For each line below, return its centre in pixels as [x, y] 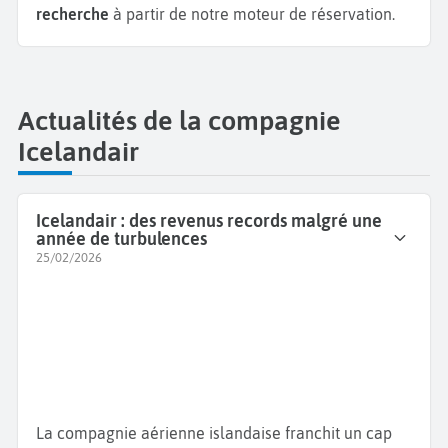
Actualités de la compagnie [179, 121]
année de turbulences [121, 238]
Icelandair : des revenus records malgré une [209, 220]
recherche [72, 13]
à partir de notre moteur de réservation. [252, 13]
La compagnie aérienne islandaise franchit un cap [214, 433]
